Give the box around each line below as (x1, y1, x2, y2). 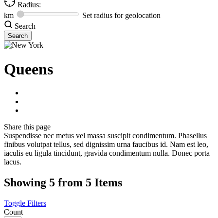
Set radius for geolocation (82, 11, 161, 20)
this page (23, 123, 51, 131)
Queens (4, 60, 53, 78)
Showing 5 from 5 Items (4, 176, 122, 189)
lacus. (4, 158, 21, 166)
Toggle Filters (4, 199, 46, 208)
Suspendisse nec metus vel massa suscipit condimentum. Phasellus (4, 131, 207, 140)
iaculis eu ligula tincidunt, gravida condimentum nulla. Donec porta (4, 149, 210, 158)
